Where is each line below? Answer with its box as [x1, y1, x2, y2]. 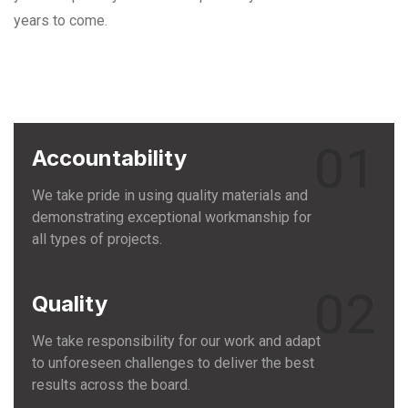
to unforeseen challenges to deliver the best [32, 353, 314, 372]
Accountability [32, 144, 187, 171]
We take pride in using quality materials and [32, 186, 308, 204]
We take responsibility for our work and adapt [32, 331, 321, 350]
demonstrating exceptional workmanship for [32, 208, 311, 226]
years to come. [14, 11, 107, 29]
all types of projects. [32, 229, 162, 248]
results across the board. [32, 375, 190, 393]
